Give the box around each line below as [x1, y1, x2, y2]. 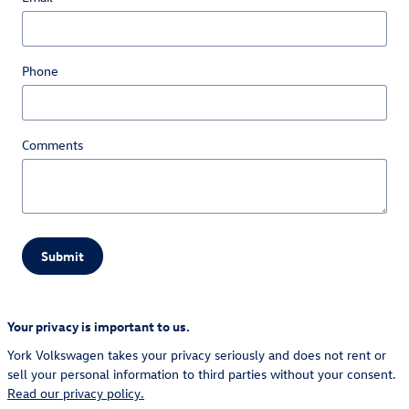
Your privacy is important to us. [7, 318, 190, 336]
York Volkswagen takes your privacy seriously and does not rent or [7, 346, 386, 364]
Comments [22, 135, 83, 153]
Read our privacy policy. [7, 384, 144, 403]
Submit [41, 246, 84, 265]
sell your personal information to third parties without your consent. [7, 365, 396, 383]
